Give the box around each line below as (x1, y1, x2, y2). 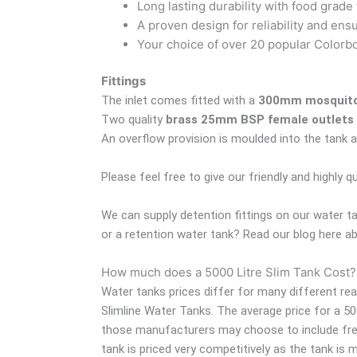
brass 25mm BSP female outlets (166, 112, 354, 127)
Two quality (101, 112, 166, 127)
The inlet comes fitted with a (101, 93, 258, 108)
